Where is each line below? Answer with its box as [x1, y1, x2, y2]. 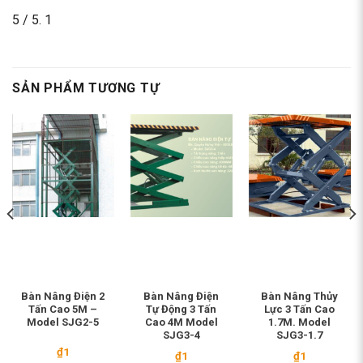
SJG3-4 [162, 328, 200, 341]
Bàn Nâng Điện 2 [21, 289, 105, 302]
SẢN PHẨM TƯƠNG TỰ [12, 80, 160, 96]
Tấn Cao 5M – [28, 302, 98, 315]
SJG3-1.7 [276, 328, 323, 341]
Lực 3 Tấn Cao [264, 302, 335, 315]
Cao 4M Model [144, 315, 218, 328]
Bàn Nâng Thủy [261, 289, 339, 302]
